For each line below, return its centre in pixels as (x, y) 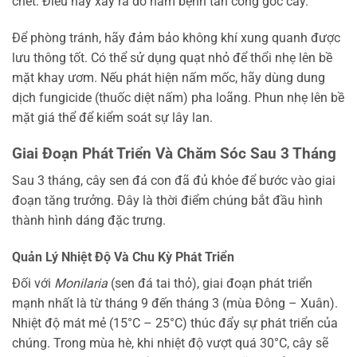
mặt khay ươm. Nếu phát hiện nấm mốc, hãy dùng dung (169, 77)
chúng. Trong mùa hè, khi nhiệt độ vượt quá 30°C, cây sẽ (170, 343)
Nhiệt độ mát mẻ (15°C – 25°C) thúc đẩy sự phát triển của (175, 323)
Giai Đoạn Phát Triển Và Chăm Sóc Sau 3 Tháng (174, 153)
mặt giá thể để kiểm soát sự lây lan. (112, 117)
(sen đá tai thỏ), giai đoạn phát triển (210, 283)
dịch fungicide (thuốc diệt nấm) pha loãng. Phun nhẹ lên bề (178, 97)
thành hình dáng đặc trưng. (89, 221)
